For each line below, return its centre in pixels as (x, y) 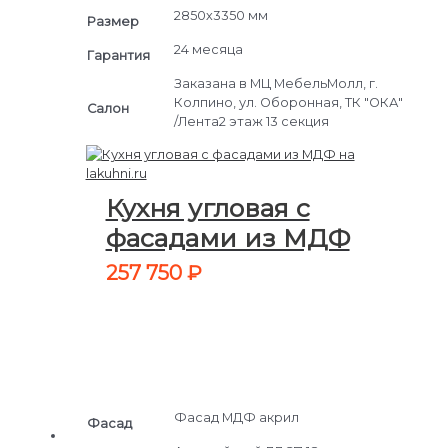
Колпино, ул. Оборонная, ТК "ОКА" (288, 102)
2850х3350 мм (220, 15)
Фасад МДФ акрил (236, 418)
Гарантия (118, 55)
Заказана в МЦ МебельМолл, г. (275, 83)
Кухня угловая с (207, 207)
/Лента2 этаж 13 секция (251, 121)
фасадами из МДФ (227, 237)
